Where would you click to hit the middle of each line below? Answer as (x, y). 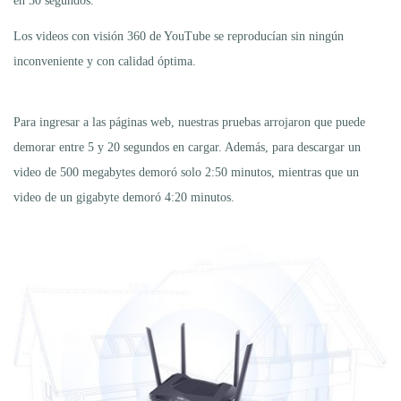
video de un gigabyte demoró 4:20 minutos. (124, 197)
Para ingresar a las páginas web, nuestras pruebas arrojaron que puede (189, 122)
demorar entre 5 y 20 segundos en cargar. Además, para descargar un (187, 147)
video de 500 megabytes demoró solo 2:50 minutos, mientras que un (186, 172)
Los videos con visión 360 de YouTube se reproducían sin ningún (179, 36)
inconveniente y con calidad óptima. (105, 61)
